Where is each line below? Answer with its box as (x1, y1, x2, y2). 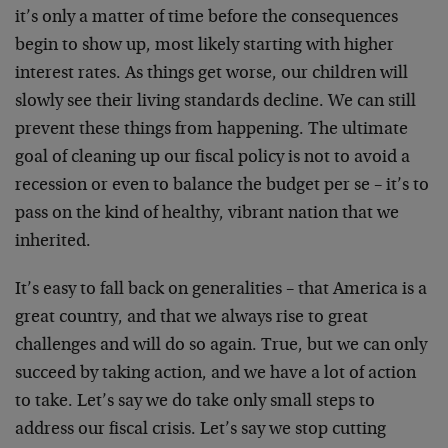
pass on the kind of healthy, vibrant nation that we (15, 205, 399, 223)
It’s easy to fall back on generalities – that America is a (15, 281, 427, 299)
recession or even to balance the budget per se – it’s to (15, 177, 429, 195)
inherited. (15, 233, 91, 251)
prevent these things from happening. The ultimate (15, 121, 408, 139)
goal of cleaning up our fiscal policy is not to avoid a (15, 149, 410, 167)
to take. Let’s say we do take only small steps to (15, 393, 375, 411)
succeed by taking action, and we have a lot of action (15, 365, 416, 383)
